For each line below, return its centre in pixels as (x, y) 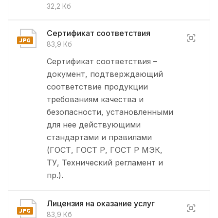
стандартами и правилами (99, 137)
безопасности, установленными (110, 112)
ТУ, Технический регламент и (105, 163)
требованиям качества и (95, 99)
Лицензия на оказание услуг (101, 203)
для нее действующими (94, 125)
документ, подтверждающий (105, 74)
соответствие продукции (97, 87)
